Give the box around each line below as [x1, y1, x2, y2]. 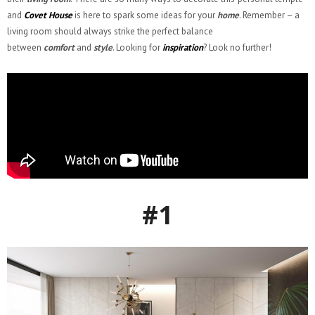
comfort [44, 41, 75, 54]
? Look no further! [203, 41, 271, 54]
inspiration [162, 41, 203, 54]
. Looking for [112, 41, 162, 54]
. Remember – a [239, 9, 300, 22]
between [7, 41, 44, 54]
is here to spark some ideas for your [72, 9, 217, 22]
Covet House [24, 9, 72, 22]
